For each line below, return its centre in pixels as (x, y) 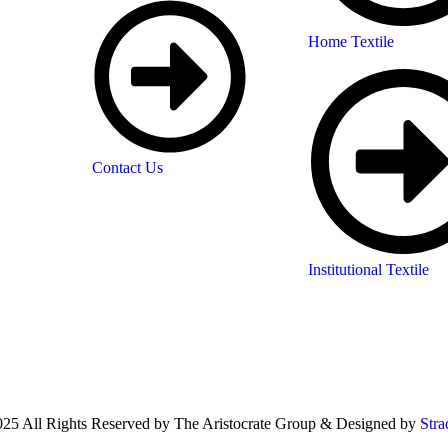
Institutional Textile (369, 270)
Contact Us (127, 167)
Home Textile (351, 42)
